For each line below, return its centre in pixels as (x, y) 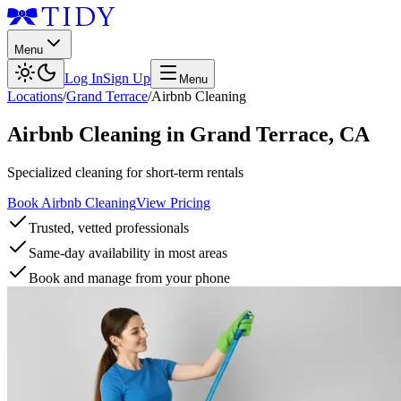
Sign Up (127, 78)
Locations (35, 96)
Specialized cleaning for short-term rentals (125, 172)
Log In (84, 78)
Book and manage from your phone (129, 277)
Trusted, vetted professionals (109, 227)
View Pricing (173, 202)
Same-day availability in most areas (128, 252)
